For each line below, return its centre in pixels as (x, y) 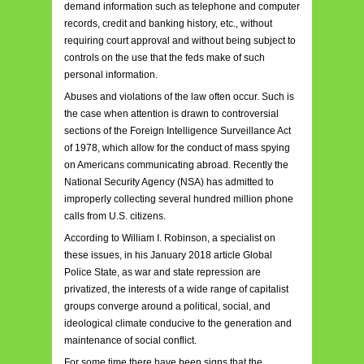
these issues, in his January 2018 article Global (168, 255)
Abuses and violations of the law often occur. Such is (179, 96)
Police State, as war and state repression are (162, 272)
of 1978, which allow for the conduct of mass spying (177, 147)
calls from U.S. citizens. (115, 216)
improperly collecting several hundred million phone (179, 199)
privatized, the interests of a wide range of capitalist (176, 289)
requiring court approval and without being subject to (180, 40)
